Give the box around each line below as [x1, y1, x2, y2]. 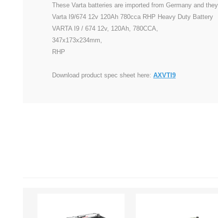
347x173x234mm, [52, 36, 102, 44]
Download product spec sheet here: [52, 72, 153, 79]
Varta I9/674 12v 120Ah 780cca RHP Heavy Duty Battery [52, 13, 215, 21]
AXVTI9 [153, 72, 176, 79]
